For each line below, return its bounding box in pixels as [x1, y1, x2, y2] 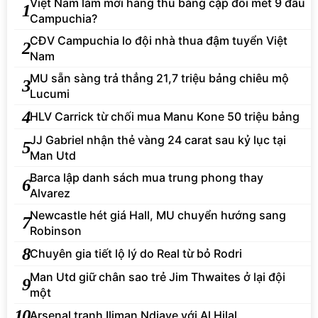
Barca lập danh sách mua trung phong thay [30, 170, 263, 185]
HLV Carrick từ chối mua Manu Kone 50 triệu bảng [30, 109, 300, 124]
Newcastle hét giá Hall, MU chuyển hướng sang [30, 207, 286, 222]
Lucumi [30, 86, 70, 101]
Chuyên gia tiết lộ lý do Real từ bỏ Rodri [30, 246, 242, 261]
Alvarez [30, 185, 70, 200]
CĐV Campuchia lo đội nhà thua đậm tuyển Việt [30, 33, 287, 48]
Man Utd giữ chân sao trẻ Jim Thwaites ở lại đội [30, 269, 285, 284]
